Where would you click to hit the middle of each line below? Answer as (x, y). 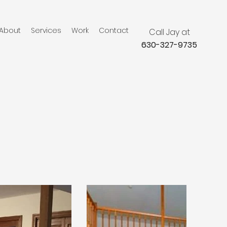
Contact (114, 30)
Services (46, 30)
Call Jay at (169, 32)
